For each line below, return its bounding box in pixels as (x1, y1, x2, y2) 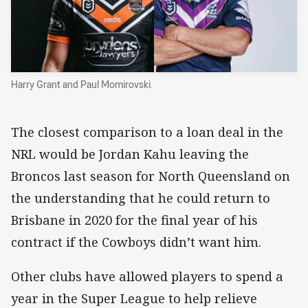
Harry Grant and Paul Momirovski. (11, 78, 153, 91)
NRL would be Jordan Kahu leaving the (11, 146, 249, 163)
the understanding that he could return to (11, 190, 270, 207)
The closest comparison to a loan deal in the (11, 124, 283, 141)
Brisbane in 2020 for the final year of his (11, 212, 258, 229)
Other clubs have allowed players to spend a (11, 268, 283, 285)
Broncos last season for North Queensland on (11, 168, 290, 185)
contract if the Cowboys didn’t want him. (11, 234, 261, 251)
